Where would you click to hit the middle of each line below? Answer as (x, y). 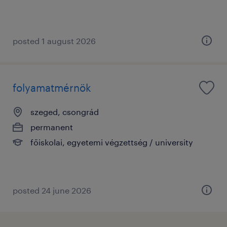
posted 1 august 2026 (54, 41)
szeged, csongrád (65, 111)
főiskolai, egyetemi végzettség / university (112, 142)
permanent (52, 127)
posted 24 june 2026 (52, 190)
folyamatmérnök (52, 87)
